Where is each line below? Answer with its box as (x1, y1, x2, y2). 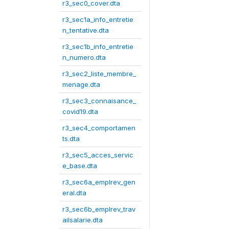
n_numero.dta (62, 53, 106, 61)
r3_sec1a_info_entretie (62, 15, 133, 24)
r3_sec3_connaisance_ (62, 96, 136, 105)
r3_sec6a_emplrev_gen (62, 177, 135, 186)
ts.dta (62, 134, 80, 143)
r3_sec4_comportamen (62, 123, 135, 132)
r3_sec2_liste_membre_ (62, 69, 136, 78)
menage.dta (62, 80, 100, 88)
